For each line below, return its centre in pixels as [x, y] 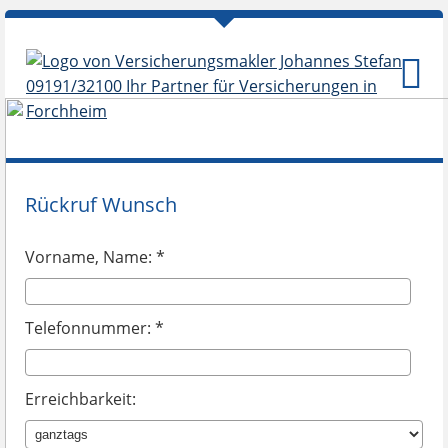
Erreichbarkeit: [80, 399]
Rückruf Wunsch [101, 204]
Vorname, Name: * [95, 257]
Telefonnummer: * [94, 328]
